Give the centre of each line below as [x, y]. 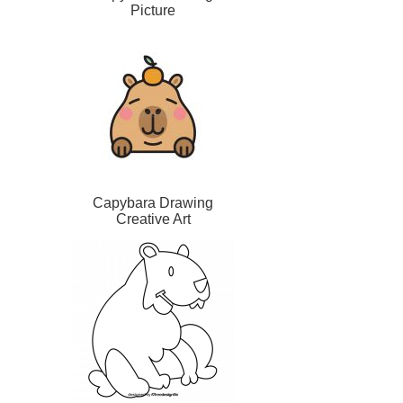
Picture [153, 11]
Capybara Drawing [153, 203]
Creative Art [153, 219]
